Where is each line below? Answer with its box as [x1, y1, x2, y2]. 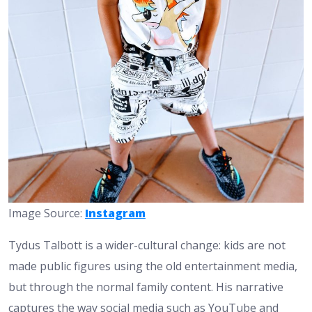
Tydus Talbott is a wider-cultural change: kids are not [8, 237, 286, 253]
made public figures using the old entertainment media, [8, 258, 297, 274]
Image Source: [8, 205, 85, 221]
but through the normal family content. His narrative [8, 279, 283, 295]
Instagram [85, 205, 146, 221]
